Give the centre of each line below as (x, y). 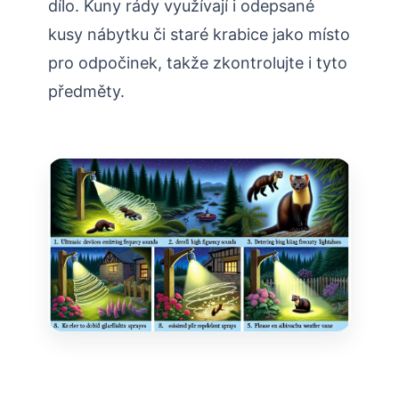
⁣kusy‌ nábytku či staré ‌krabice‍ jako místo (199, 35)
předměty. (86, 92)
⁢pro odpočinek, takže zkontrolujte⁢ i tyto (198, 63)
